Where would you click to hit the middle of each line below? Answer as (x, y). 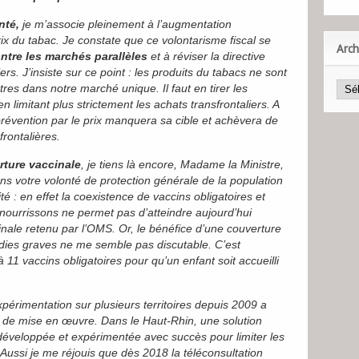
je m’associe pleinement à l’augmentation (125, 24)
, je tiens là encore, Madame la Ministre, (182, 164)
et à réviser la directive (206, 56)
